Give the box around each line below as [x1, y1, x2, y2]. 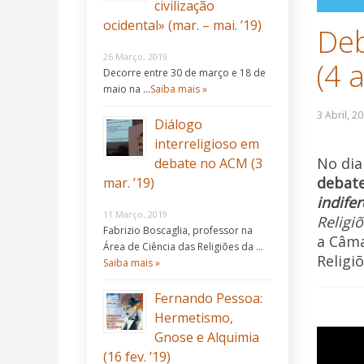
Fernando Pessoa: [154, 289, 262, 308]
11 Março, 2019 [103, 208, 167, 221]
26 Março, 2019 [103, 50, 167, 63]
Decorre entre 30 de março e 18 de [103, 66, 266, 80]
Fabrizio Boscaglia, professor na [103, 223, 253, 238]
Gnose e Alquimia [154, 328, 259, 347]
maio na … [103, 82, 150, 97]
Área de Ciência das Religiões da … [103, 240, 263, 254]
